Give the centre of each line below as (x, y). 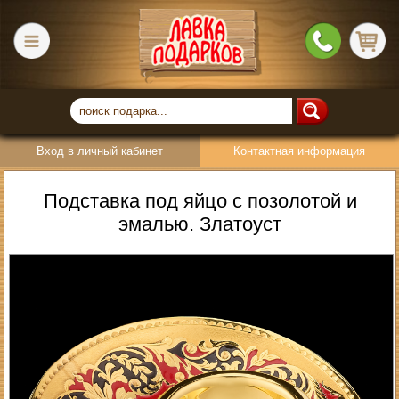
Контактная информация (299, 151)
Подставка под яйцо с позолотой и (200, 200)
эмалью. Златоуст (200, 224)
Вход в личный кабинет (100, 151)
